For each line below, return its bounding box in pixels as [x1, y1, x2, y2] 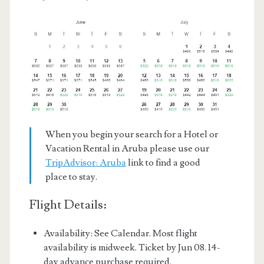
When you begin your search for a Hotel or [45, 128, 218, 140]
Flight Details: [29, 196, 107, 213]
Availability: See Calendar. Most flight [43, 227, 197, 239]
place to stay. [45, 170, 97, 183]
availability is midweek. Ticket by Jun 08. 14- [43, 241, 220, 253]
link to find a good [126, 156, 200, 169]
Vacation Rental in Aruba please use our [45, 142, 209, 154]
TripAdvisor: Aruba [45, 156, 126, 169]
